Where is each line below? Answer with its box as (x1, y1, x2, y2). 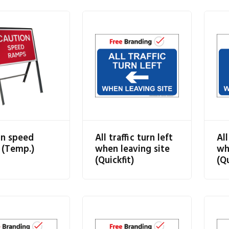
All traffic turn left (95, 130, 173, 146)
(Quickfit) (95, 153, 134, 168)
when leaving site (95, 142, 170, 157)
